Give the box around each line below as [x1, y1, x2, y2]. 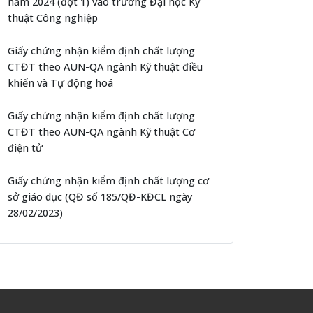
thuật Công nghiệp [8, 10, 98, 24]
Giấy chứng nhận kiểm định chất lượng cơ [8, 173, 209, 187]
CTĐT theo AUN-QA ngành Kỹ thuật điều [8, 59, 203, 73]
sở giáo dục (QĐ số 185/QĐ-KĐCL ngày [8, 189, 192, 203]
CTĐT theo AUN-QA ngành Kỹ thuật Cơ [8, 124, 195, 138]
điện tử [8, 140, 43, 154]
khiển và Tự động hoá [8, 75, 113, 89]
